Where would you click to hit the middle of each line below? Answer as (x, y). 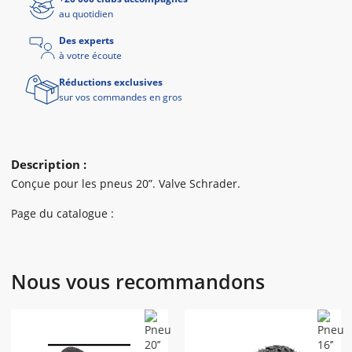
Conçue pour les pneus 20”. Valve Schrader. (126, 183)
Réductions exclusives (111, 82)
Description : (49, 164)
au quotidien (86, 14)
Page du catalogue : (62, 213)
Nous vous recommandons (138, 281)
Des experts (86, 40)
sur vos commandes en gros (121, 97)
